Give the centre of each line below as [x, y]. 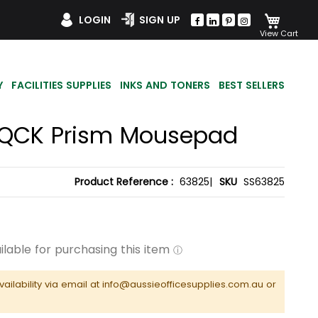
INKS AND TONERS [165, 85]
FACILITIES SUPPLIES [61, 85]
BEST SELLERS [252, 85]
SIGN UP [160, 20]
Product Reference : [125, 182]
